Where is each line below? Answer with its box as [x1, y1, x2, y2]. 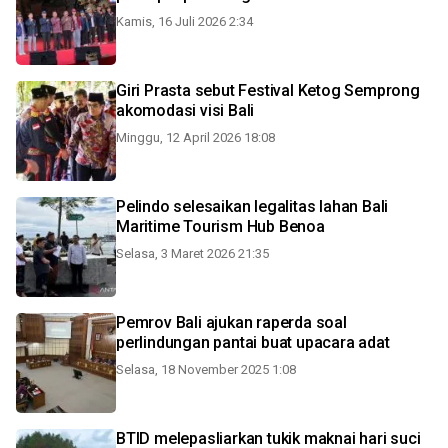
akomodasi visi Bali [116, 101, 255, 120]
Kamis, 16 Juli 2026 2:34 [116, 14, 253, 29]
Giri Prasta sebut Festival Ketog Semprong [116, 81, 420, 100]
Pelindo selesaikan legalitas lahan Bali [116, 197, 389, 216]
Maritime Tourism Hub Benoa [116, 217, 325, 236]
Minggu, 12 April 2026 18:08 [116, 130, 275, 145]
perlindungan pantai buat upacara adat [116, 333, 390, 352]
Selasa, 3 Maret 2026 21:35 [116, 246, 269, 261]
